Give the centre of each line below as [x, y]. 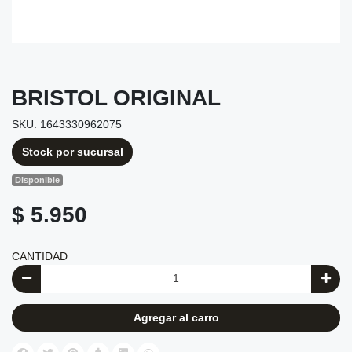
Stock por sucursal [72, 151]
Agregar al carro [176, 317]
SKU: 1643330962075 [67, 124]
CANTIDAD [40, 257]
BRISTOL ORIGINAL [116, 97]
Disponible [38, 180]
